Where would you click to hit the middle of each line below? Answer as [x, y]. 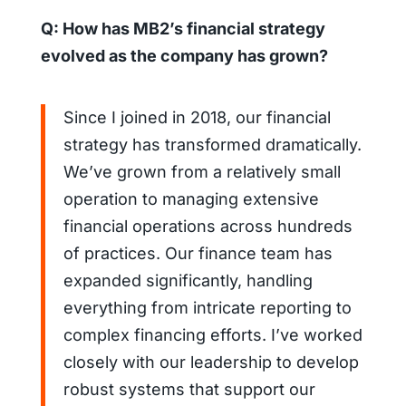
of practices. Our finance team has [198, 253]
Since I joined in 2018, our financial [197, 117]
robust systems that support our [189, 389]
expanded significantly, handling [188, 280]
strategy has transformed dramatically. [212, 144]
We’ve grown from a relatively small [202, 171]
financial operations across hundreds [208, 226]
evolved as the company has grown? [184, 55]
